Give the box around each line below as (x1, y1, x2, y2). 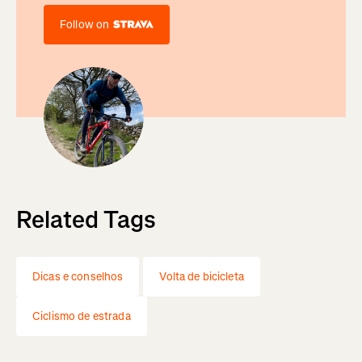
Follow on (59, 16, 110, 32)
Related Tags (16, 203, 156, 236)
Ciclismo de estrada (32, 308, 131, 324)
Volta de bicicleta (159, 268, 244, 284)
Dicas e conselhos (32, 268, 124, 284)
